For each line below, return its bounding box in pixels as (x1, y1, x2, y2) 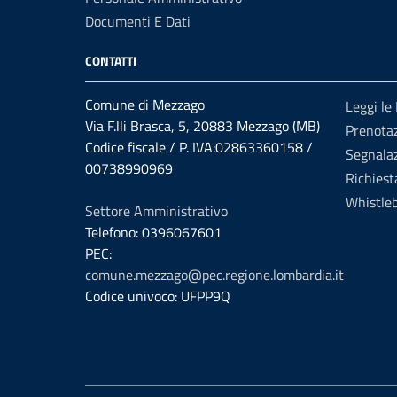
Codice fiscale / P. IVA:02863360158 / (85, 136, 313, 158)
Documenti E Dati (85, 11, 191, 32)
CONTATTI (85, 51, 136, 70)
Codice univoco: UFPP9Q (85, 285, 230, 307)
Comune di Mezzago (85, 94, 205, 115)
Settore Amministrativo (85, 200, 228, 222)
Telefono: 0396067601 (85, 222, 222, 243)
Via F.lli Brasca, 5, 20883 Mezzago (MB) (85, 115, 320, 136)
